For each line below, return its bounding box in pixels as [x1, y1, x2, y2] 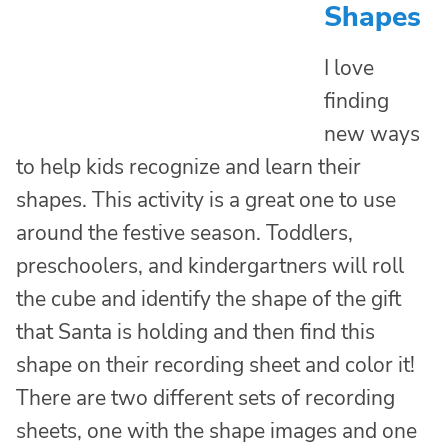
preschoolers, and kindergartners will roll [16, 252, 404, 281]
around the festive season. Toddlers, [16, 219, 353, 248]
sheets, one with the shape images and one [16, 417, 417, 446]
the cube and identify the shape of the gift [16, 285, 401, 314]
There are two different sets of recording [16, 384, 395, 413]
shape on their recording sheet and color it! [16, 351, 415, 380]
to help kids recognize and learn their [16, 153, 361, 182]
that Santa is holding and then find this [16, 318, 375, 347]
